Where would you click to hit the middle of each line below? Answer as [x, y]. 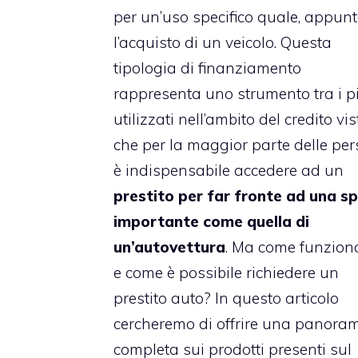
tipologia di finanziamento [207, 68]
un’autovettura [169, 247]
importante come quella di [211, 221]
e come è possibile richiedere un [226, 272]
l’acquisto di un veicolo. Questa [223, 42]
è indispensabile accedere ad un [229, 170]
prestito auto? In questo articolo [226, 298]
